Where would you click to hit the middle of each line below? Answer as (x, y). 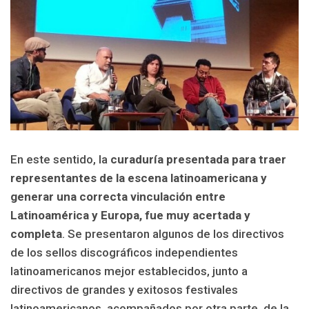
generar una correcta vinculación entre (118, 197)
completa (36, 234)
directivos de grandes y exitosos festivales (124, 290)
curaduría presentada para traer (197, 160)
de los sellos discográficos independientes (124, 253)
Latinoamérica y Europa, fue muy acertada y (130, 216)
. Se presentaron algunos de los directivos (173, 234)
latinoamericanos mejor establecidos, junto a (129, 271)
